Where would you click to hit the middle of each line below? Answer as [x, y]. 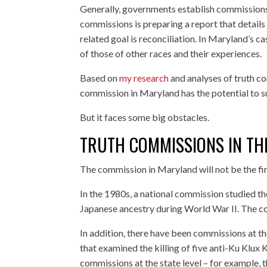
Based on [100, 77]
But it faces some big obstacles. [145, 117]
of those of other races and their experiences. [171, 53]
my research [144, 77]
